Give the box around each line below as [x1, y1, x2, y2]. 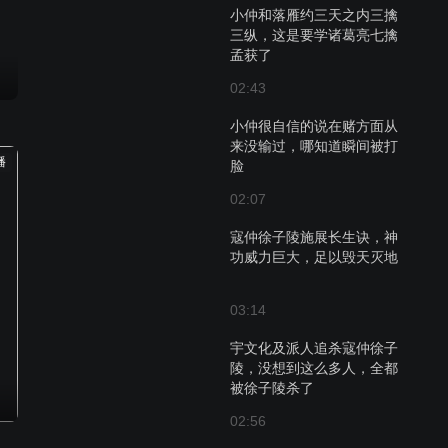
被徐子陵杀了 [230, 380, 314, 396]
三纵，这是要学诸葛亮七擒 [230, 27, 398, 43]
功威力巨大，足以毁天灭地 [230, 249, 398, 265]
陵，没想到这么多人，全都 [230, 360, 398, 376]
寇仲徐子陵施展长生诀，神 [230, 229, 398, 245]
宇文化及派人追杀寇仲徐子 [230, 340, 398, 356]
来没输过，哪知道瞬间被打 [230, 138, 398, 154]
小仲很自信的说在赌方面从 [230, 118, 398, 134]
